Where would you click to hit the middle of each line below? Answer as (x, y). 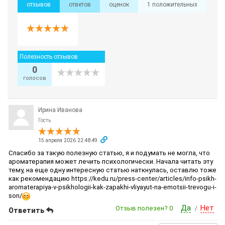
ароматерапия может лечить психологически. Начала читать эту (111, 162)
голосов (35, 78)
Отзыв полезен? (143, 208)
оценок (119, 5)
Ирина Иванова (60, 110)
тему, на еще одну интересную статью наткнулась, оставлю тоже (113, 170)
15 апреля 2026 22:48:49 (68, 141)
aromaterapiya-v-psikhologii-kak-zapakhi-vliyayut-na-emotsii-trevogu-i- (113, 187)
